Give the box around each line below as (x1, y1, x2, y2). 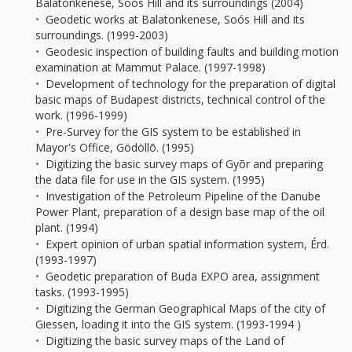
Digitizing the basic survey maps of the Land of (42, 333, 284, 349)
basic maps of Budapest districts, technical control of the (35, 92, 325, 108)
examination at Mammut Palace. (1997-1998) (35, 60, 266, 75)
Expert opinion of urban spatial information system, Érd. (42, 236, 329, 252)
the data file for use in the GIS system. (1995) (35, 172, 265, 188)
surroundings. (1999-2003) (35, 27, 168, 43)
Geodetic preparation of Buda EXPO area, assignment (42, 269, 320, 284)
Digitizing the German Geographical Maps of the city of (42, 301, 325, 317)
